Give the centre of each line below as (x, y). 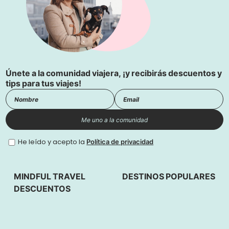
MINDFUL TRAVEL (50, 177)
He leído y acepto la (52, 142)
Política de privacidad (120, 142)
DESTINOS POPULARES (168, 177)
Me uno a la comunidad (114, 120)
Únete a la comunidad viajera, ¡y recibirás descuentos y (114, 74)
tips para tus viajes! (44, 84)
